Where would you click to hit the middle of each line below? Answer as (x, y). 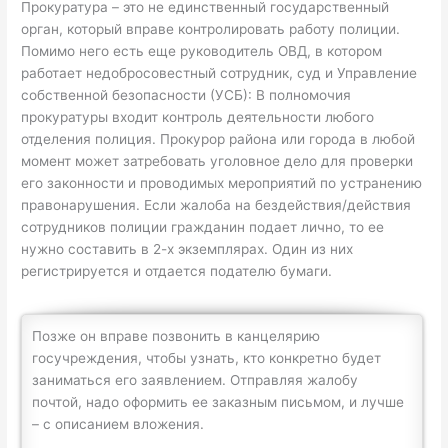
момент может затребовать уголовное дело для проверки (217, 161)
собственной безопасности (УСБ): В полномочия (186, 95)
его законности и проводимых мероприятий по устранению (222, 183)
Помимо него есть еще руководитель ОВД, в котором (202, 51)
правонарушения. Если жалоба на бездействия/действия (216, 205)
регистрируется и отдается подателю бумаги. (177, 271)
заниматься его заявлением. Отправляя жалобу (195, 380)
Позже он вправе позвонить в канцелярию (176, 336)
